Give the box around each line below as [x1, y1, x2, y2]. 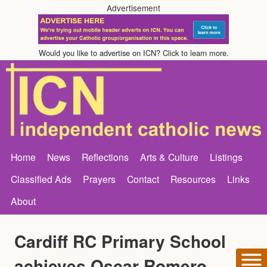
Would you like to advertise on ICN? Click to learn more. [38, 47, 229, 58]
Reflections [82, 150, 129, 163]
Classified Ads [11, 172, 72, 185]
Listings [210, 150, 243, 163]
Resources [170, 172, 216, 185]
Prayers [83, 172, 116, 185]
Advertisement [107, 2, 160, 14]
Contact [127, 172, 159, 185]
